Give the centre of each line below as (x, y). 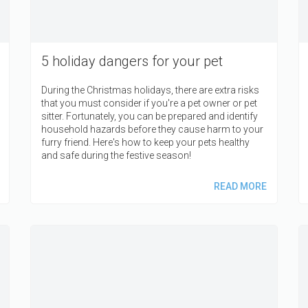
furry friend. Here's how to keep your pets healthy (145, 143)
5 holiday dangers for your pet (132, 62)
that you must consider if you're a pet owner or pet (149, 103)
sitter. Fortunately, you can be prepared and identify (150, 117)
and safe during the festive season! (116, 156)
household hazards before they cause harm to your (152, 130)
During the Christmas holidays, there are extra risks (150, 90)
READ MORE (240, 187)
